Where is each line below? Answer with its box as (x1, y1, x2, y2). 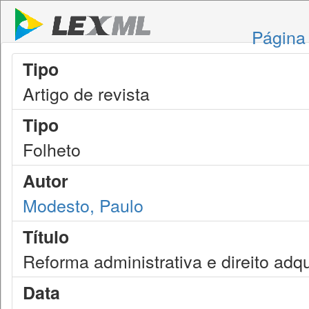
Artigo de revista (23, 81, 150, 106)
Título (23, 224, 69, 249)
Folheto (23, 137, 81, 161)
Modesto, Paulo (23, 192, 143, 217)
